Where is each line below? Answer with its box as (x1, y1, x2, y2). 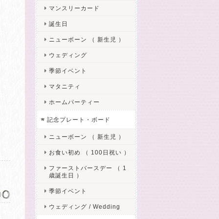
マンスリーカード (49, 5, 100, 11)
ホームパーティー (49, 99, 100, 105)
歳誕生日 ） (49, 172, 83, 178)
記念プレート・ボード (47, 116, 110, 123)
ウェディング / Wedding (49, 203, 120, 210)
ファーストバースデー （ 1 (49, 165, 127, 171)
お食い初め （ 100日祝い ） (49, 149, 130, 155)
